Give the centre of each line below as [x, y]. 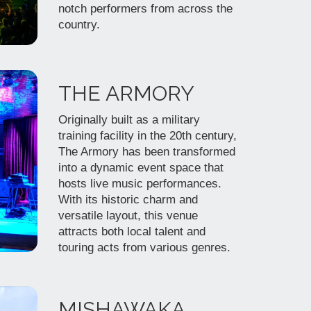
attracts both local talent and [132, 232]
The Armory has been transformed [146, 152]
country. [79, 25]
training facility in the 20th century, [147, 136]
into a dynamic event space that [141, 168]
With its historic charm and [128, 200]
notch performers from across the [145, 9]
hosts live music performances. [140, 184]
